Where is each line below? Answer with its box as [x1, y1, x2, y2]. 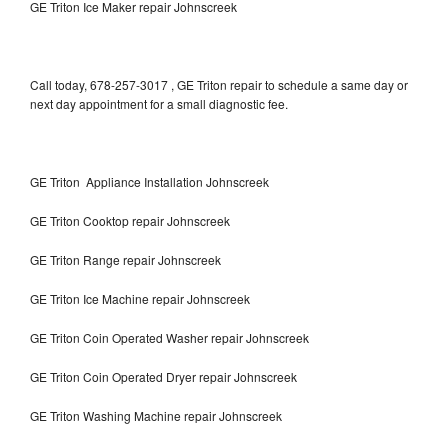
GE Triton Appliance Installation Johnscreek [30, 172, 269, 190]
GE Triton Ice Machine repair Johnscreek [30, 289, 250, 307]
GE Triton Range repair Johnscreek [30, 250, 221, 268]
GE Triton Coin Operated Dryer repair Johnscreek [30, 367, 297, 385]
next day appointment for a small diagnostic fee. [30, 94, 288, 112]
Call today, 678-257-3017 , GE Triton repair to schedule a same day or [30, 75, 408, 93]
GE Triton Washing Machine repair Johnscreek [30, 406, 282, 424]
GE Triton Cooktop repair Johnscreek [30, 211, 230, 229]
